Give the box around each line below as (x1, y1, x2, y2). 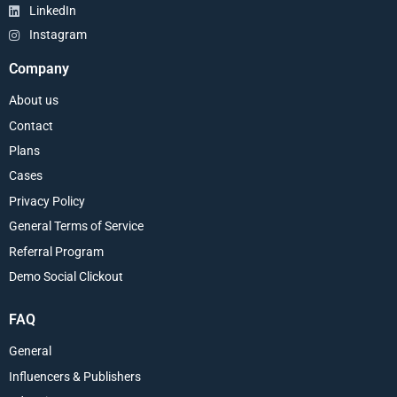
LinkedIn (28, 4, 76, 19)
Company (9, 60, 69, 78)
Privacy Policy (9, 193, 85, 208)
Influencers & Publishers (9, 369, 141, 384)
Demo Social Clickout (9, 269, 123, 284)
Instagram (28, 27, 87, 43)
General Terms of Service (9, 219, 144, 234)
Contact (9, 118, 53, 133)
